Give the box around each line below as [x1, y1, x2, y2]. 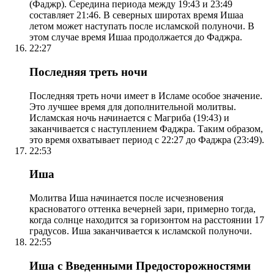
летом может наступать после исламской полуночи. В [29, 21, 254, 32]
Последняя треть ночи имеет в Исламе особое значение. [29, 90, 262, 101]
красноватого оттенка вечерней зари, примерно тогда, [29, 204, 256, 215]
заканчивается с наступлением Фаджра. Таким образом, [29, 123, 263, 134]
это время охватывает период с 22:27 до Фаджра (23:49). [29, 134, 264, 145]
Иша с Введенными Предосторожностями [29, 259, 251, 272]
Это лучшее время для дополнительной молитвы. [29, 101, 236, 112]
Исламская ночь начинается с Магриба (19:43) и [29, 112, 229, 123]
